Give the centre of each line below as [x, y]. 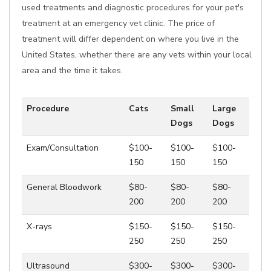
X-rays [39, 227]
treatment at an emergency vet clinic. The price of [118, 23]
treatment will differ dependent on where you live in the [130, 39]
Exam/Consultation [63, 148]
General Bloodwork [64, 187]
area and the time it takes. [72, 70]
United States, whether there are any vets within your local [137, 55]
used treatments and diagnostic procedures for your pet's [133, 8]
